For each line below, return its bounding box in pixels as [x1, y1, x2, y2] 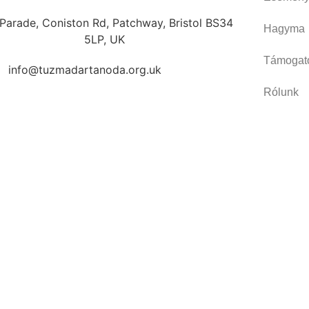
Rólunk [263, 86, 299, 99]
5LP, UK [84, 32, 126, 47]
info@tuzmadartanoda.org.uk [8, 63, 161, 77]
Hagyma [263, 23, 305, 35]
